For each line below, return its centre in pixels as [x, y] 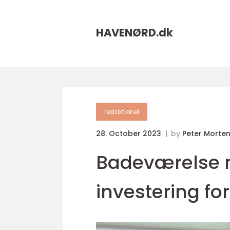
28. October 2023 [130, 133]
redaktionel [122, 112]
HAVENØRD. [127, 33]
